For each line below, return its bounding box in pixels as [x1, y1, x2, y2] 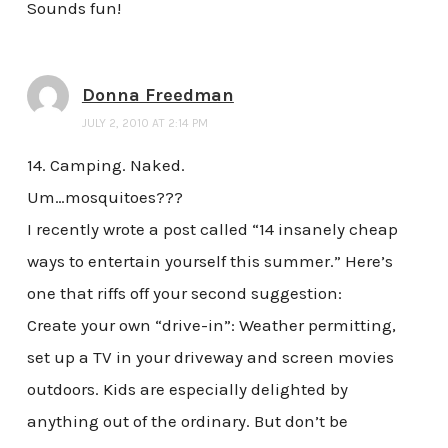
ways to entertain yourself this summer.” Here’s [26, 251, 393, 272]
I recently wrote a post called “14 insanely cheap [26, 219, 398, 240]
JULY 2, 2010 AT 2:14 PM [81, 116, 208, 131]
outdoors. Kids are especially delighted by [26, 379, 348, 400]
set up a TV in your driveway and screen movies [26, 347, 394, 368]
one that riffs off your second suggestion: [26, 283, 342, 304]
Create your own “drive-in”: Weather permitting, [26, 315, 396, 336]
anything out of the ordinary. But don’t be [26, 411, 348, 432]
